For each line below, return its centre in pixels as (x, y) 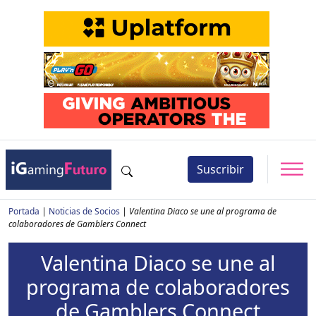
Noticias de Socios (84, 211)
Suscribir (220, 170)
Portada (24, 211)
